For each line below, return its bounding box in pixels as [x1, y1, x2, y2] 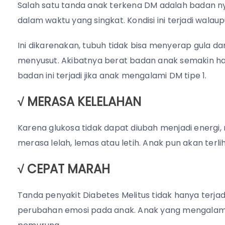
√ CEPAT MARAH [18, 160, 110, 177]
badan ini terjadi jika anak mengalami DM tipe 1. [18, 69, 207, 81]
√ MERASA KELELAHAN [18, 93, 141, 110]
